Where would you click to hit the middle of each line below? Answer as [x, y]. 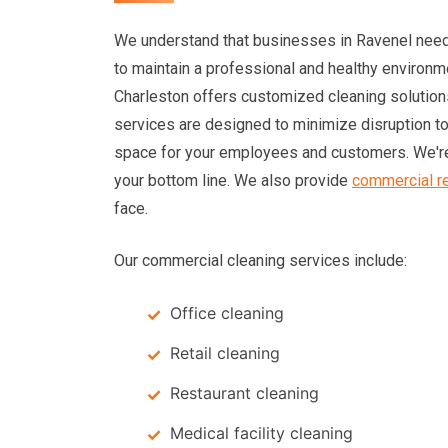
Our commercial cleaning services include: [260, 260]
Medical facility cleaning [261, 433]
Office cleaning [227, 313]
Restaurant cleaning [244, 393]
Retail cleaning [225, 353]
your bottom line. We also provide [233, 180]
